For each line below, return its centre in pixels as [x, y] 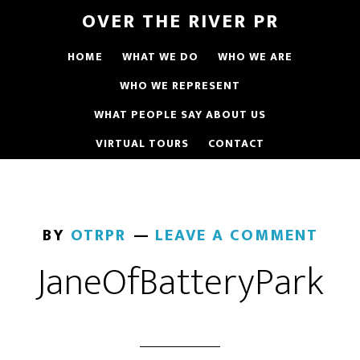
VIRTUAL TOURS [142, 143]
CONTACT [236, 143]
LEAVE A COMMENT [236, 235]
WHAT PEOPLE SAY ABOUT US [180, 115]
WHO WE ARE [255, 57]
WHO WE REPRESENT [180, 86]
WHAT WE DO [160, 57]
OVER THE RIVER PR [180, 22]
